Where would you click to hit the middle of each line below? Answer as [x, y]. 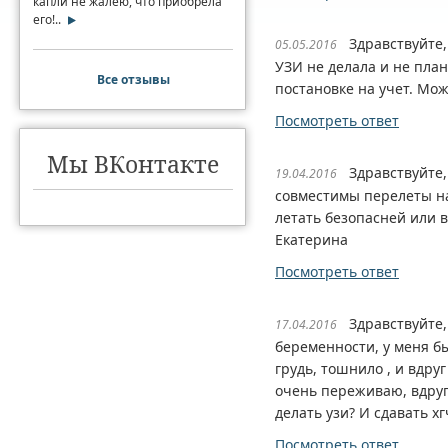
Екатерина [311, 239]
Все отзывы [133, 79]
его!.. [47, 19]
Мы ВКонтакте [133, 164]
